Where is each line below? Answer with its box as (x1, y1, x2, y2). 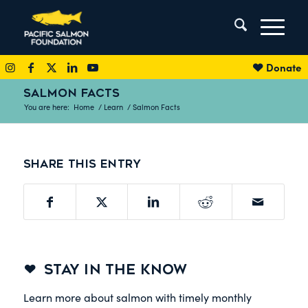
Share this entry (23, 157, 141, 170)
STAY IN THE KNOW (43, 262, 188, 278)
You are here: (23, 102, 69, 112)
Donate (266, 60, 301, 74)
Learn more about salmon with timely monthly (23, 290, 252, 305)
